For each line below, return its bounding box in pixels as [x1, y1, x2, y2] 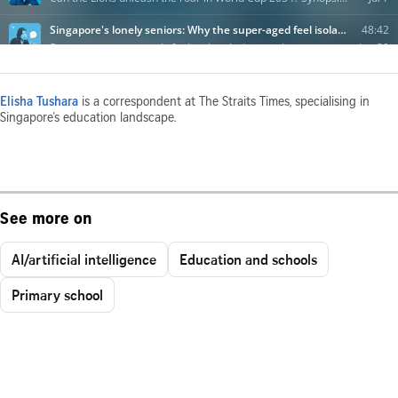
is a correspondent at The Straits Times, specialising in [78, 96, 370, 109]
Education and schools [179, 249, 317, 269]
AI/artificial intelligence [12, 249, 156, 269]
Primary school [12, 284, 103, 305]
